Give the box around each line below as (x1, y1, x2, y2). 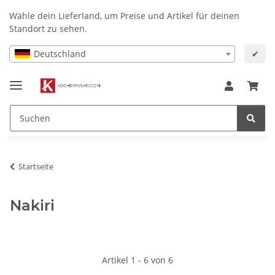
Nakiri (10, 196, 55, 214)
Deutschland (34, 47, 86, 60)
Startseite (18, 160, 53, 172)
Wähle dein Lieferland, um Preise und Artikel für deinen (9, 10, 239, 21)
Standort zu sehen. (9, 23, 87, 34)
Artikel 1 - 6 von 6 (102, 254, 173, 266)
